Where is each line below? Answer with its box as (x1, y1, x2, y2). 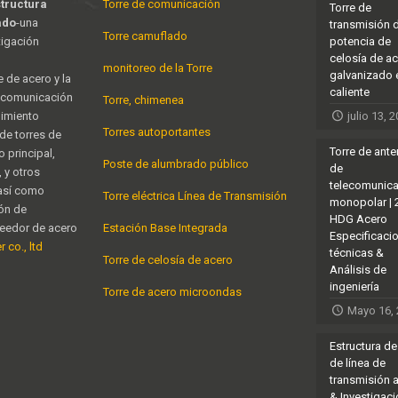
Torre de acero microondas (103, 284, 242, 298)
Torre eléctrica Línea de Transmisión (103, 188, 287, 203)
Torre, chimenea (103, 92, 184, 107)
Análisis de (330, 262, 386, 276)
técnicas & (330, 245, 384, 259)
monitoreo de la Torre (103, 60, 212, 75)
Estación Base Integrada (103, 220, 227, 235)
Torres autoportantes (103, 124, 211, 139)
